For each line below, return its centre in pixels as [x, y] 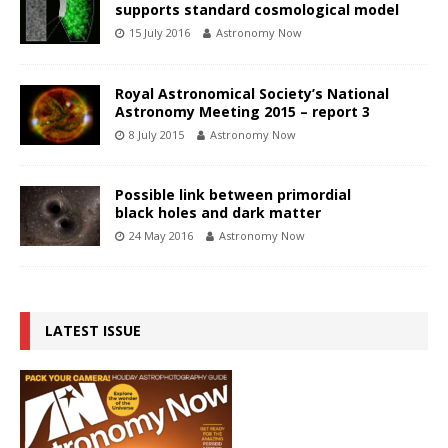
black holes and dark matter [218, 212]
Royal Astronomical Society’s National [252, 93]
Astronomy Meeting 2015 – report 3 [242, 111]
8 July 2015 [156, 134]
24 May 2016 [161, 235]
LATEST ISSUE [93, 330]
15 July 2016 [159, 33]
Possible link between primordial [233, 194]
